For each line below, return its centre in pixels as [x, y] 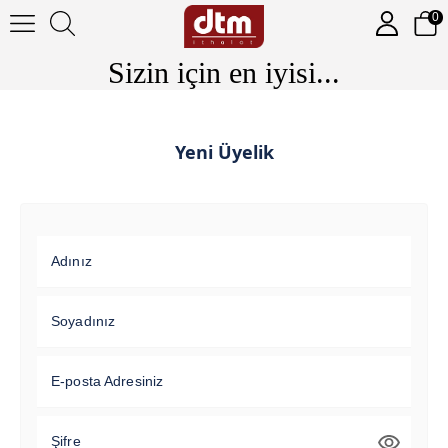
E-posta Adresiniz [107, 381]
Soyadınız [83, 321]
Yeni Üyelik [224, 152]
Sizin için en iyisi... [224, 72]
